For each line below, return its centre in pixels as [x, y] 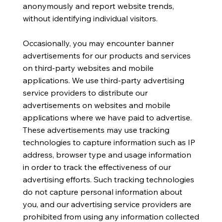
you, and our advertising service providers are [107, 204]
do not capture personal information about [102, 192]
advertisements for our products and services [107, 55]
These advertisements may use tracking [96, 130]
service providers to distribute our [85, 92]
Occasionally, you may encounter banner [98, 43]
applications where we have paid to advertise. [107, 117]
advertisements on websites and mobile [96, 105]
